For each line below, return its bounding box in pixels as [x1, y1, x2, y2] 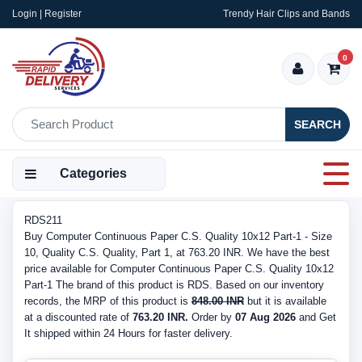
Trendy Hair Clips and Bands [223, 8, 350, 19]
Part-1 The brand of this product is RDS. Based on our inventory [24, 279, 324, 291]
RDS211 [24, 214, 62, 226]
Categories [60, 166, 127, 180]
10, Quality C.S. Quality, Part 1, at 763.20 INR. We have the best [24, 246, 330, 259]
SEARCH [294, 117, 341, 131]
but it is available [244, 295, 326, 307]
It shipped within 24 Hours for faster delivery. [24, 327, 233, 339]
